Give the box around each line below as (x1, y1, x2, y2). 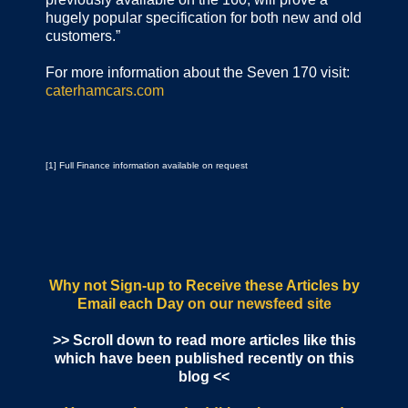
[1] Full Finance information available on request (46, 160, 248, 171)
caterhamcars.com (46, 83, 164, 99)
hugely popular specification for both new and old (46, 10, 362, 26)
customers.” (46, 28, 120, 45)
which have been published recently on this (54, 351, 354, 367)
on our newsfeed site (183, 296, 331, 312)
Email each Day (76, 296, 184, 312)
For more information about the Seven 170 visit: (46, 65, 350, 81)
